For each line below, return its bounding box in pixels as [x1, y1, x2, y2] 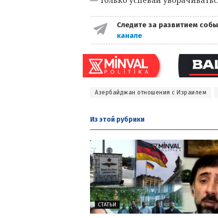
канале [116, 31, 144, 40]
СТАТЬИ [98, 201, 117, 208]
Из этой [90, 115, 115, 124]
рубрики [115, 115, 145, 124]
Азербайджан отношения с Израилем [95, 89, 206, 96]
